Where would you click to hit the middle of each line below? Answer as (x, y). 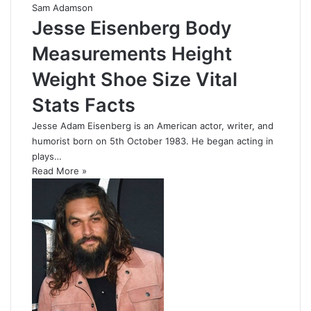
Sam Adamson (62, 8)
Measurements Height (132, 54)
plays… (47, 157)
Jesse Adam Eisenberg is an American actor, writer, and (153, 126)
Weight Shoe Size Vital (135, 80)
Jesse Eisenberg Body (132, 28)
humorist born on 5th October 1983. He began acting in (153, 141)
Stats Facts (84, 106)
